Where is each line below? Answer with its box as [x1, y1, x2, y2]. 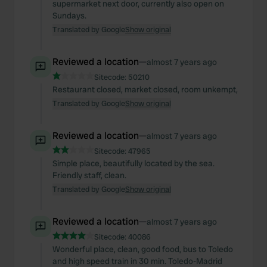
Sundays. [52, 10, 86, 21]
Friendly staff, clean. [52, 170, 126, 181]
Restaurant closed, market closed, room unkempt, [52, 84, 238, 95]
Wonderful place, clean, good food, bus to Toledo [52, 244, 233, 254]
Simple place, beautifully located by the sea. [52, 158, 215, 169]
